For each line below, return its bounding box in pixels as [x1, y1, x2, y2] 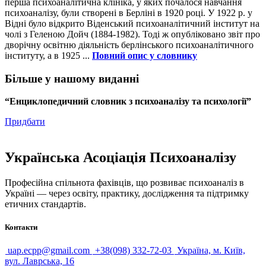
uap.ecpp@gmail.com [8, 245, 90, 256]
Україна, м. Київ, [177, 245, 245, 256]
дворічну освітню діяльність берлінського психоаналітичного [5, 39, 254, 50]
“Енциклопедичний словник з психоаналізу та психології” [5, 96, 251, 107]
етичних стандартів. [5, 199, 86, 210]
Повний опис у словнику [92, 50, 197, 61]
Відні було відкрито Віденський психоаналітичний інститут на [5, 18, 259, 28]
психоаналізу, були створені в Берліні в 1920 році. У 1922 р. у [5, 7, 252, 18]
